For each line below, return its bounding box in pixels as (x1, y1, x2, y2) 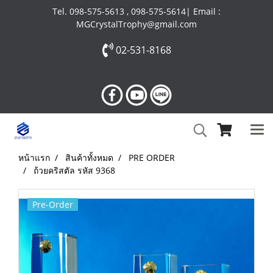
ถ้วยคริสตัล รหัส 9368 (34, 165, 115, 176)
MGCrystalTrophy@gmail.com (76, 18, 197, 30)
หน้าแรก (18, 152, 50, 163)
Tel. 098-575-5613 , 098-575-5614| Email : (52, 5, 221, 17)
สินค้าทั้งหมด (65, 152, 113, 163)
